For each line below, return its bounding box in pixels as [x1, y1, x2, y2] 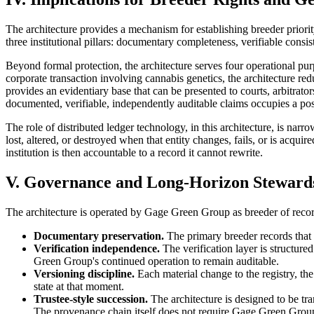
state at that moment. [34, 280, 124, 292]
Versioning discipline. [34, 267, 135, 280]
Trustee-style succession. [34, 292, 148, 305]
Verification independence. [34, 242, 160, 254]
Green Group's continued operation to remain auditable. [34, 254, 279, 267]
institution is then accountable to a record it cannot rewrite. [6, 146, 263, 158]
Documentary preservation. [34, 229, 164, 242]
